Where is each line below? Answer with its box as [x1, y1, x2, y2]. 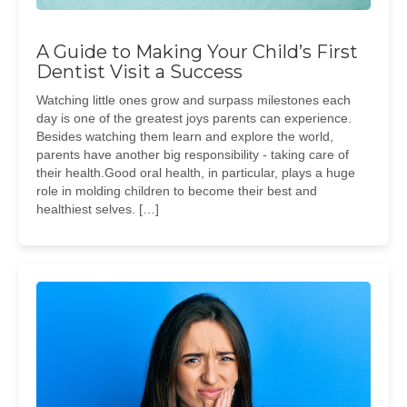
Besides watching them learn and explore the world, [36, 129, 333, 144]
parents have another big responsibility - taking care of [36, 147, 349, 162]
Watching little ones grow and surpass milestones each [36, 93, 351, 107]
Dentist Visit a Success [36, 61, 243, 83]
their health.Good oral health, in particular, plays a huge [36, 165, 355, 180]
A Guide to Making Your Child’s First [36, 41, 358, 63]
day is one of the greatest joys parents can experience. [36, 111, 352, 125]
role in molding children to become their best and [36, 184, 317, 198]
